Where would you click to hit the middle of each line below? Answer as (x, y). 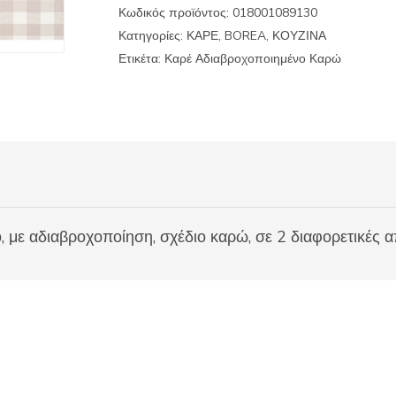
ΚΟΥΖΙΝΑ (299, 35)
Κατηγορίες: (152, 35)
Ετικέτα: (141, 58)
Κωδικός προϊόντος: (175, 12)
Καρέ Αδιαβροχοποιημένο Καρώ (253, 58)
